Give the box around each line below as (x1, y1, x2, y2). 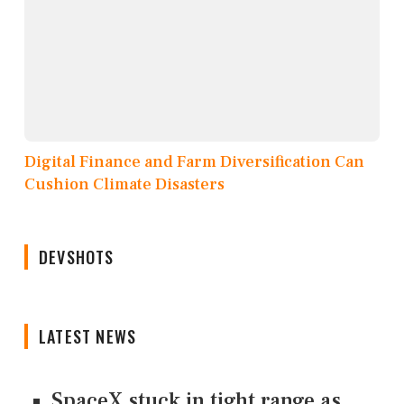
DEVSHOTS (39, 245, 115, 270)
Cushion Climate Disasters (24, 174, 225, 196)
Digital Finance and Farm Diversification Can (24, 151, 364, 173)
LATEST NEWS (39, 325, 137, 349)
